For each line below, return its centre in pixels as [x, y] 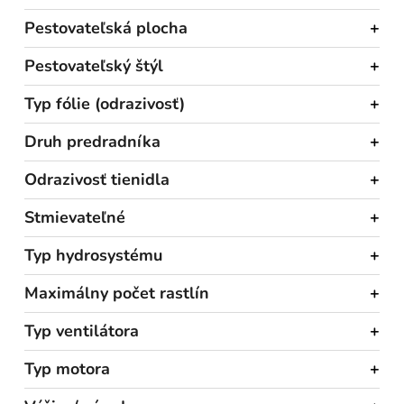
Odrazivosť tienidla [97, 179]
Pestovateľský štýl [94, 65]
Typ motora [67, 368]
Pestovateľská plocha [106, 28]
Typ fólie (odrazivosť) [105, 103]
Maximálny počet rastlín [117, 293]
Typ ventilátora [82, 331]
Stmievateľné [75, 217]
